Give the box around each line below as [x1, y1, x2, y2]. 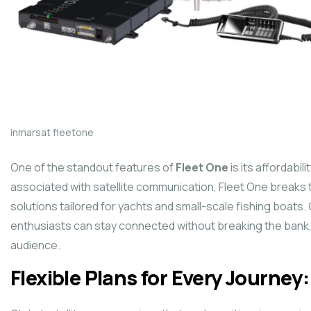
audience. [10, 237, 60, 253]
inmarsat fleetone [10, 125, 94, 139]
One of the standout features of [10, 159, 176, 175]
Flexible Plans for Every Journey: [10, 263, 310, 292]
